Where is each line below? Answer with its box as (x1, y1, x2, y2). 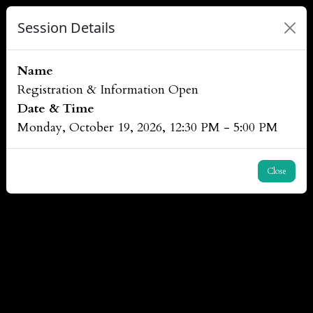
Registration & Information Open (17, 81, 198, 99)
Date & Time (17, 100, 94, 117)
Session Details (17, 18, 115, 37)
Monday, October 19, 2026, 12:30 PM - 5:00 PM (17, 119, 278, 136)
